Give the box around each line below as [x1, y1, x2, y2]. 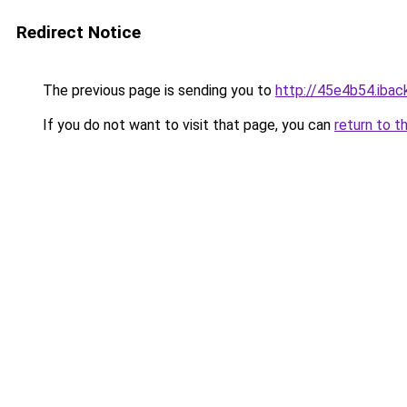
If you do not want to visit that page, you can [39, 116, 334, 134]
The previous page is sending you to [39, 82, 275, 99]
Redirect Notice [16, 22, 141, 43]
